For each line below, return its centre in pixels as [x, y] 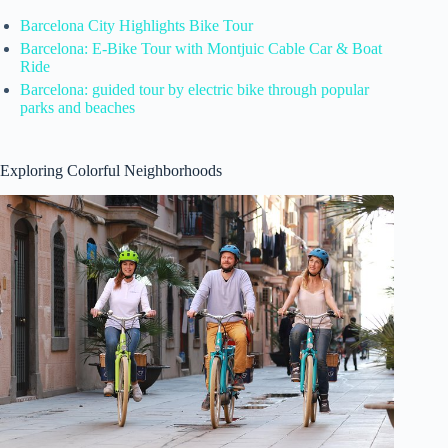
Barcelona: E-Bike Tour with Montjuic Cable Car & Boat [201, 48]
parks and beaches [77, 107]
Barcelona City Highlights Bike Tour [136, 25]
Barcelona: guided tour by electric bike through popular [194, 89]
